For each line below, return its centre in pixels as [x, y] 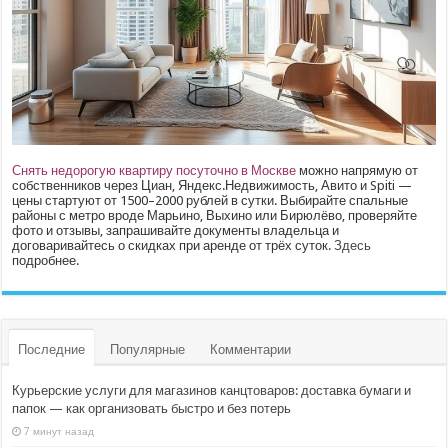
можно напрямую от [357, 170]
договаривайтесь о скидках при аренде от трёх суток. [173, 245]
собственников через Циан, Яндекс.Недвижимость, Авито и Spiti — [212, 185]
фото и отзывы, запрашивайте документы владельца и [176, 230]
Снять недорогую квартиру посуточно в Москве [154, 170]
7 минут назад [59, 430]
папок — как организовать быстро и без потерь [152, 408]
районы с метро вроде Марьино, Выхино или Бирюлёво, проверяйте [215, 215]
